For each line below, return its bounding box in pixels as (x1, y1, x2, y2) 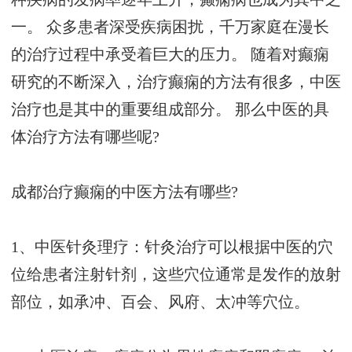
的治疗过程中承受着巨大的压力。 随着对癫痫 (11, 46, 329, 64)
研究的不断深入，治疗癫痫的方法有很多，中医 (11, 74, 341, 91)
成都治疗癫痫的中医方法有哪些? (11, 184, 238, 201)
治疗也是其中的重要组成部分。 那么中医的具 (11, 101, 329, 119)
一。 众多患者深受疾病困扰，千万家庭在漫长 (11, 19, 329, 36)
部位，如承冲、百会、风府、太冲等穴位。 (11, 294, 310, 311)
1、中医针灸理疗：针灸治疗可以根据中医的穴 (11, 239, 333, 256)
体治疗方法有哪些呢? (11, 129, 159, 146)
